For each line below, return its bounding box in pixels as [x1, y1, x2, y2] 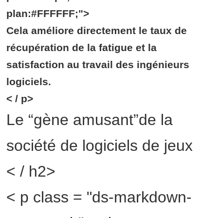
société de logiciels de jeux [6, 137, 193, 155]
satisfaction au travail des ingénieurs [6, 59, 190, 71]
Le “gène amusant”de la [6, 111, 173, 129]
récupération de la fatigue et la [6, 42, 157, 54]
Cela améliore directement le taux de [6, 25, 187, 36]
